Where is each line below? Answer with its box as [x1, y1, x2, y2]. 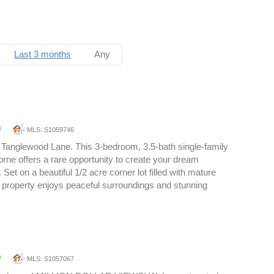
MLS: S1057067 [26, 255, 74, 263]
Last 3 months [13, 49, 71, 59]
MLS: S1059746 [26, 125, 74, 133]
